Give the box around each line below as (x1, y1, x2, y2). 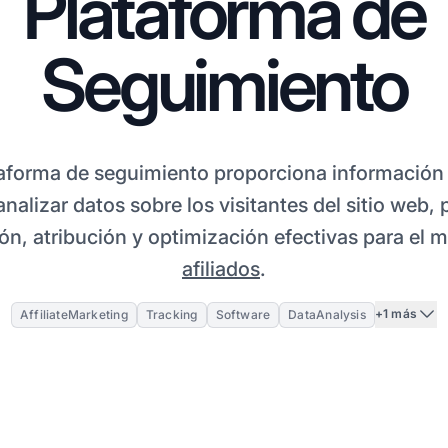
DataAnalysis (288, 306, 366, 322)
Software (215, 306, 271, 322)
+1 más (374, 306, 418, 322)
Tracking (145, 306, 198, 322)
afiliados (182, 256, 260, 281)
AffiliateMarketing (19, 306, 128, 322)
